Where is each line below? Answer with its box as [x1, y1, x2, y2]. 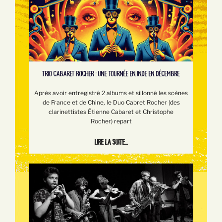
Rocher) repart [90, 117, 132, 125]
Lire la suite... [94, 137, 128, 146]
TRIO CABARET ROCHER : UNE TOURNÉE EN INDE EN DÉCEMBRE [42, 69, 180, 78]
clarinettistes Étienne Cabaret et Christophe [49, 108, 173, 115]
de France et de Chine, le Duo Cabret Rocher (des [42, 98, 180, 106]
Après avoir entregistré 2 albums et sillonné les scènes [34, 89, 188, 97]
